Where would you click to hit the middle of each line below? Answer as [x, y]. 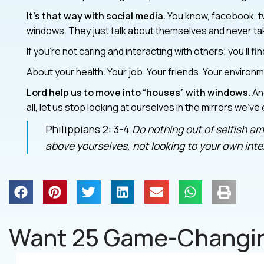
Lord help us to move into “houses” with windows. [138, 92]
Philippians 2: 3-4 [88, 129]
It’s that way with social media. [96, 16]
